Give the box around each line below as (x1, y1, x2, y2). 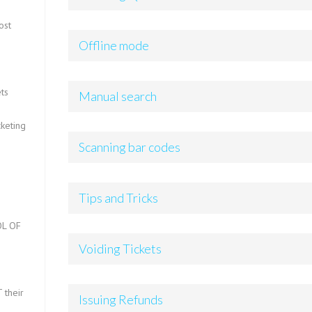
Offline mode (79, 38, 150, 53)
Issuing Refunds (79, 292, 164, 307)
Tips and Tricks (79, 190, 159, 205)
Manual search (79, 88, 157, 104)
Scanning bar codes (79, 139, 181, 155)
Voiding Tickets (79, 241, 162, 256)
